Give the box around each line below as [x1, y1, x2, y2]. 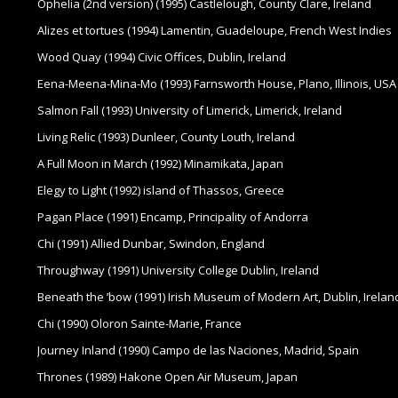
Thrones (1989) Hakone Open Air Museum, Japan [37, 369, 298, 386]
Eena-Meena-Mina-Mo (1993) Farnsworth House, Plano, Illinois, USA [37, 76, 396, 92]
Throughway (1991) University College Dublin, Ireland [37, 262, 319, 279]
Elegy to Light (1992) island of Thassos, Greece [37, 182, 284, 199]
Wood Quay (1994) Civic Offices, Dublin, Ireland [37, 49, 286, 66]
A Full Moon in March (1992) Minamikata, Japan [37, 155, 283, 172]
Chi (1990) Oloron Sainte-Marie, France [37, 315, 242, 332]
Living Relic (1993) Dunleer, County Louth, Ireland [37, 129, 295, 146]
